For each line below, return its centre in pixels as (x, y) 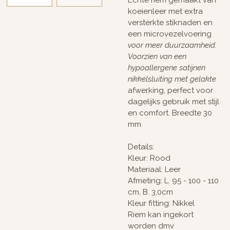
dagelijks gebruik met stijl (174, 101)
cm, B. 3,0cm (150, 192)
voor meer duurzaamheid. (172, 45)
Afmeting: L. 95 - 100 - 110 (173, 180)
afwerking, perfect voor (170, 90)
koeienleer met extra (165, 11)
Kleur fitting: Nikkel (161, 203)
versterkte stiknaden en (170, 22)
